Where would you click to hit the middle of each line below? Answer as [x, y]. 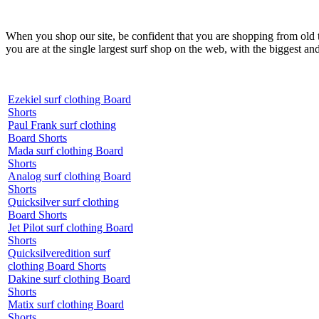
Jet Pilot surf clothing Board [70, 227]
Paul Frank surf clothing [62, 125]
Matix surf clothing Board [66, 304]
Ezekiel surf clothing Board [69, 99]
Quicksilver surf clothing [63, 202]
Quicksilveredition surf [59, 253]
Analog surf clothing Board [69, 176]
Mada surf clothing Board [66, 150]
